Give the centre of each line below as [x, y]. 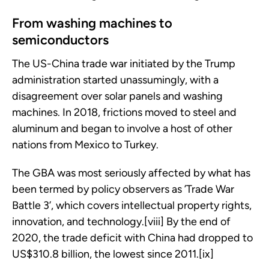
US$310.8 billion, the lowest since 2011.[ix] [113, 254]
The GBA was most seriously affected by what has [131, 173]
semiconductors [60, 40]
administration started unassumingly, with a [115, 80]
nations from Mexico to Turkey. [85, 145]
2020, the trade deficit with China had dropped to [132, 238]
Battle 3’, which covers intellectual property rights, [132, 206]
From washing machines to [92, 23]
